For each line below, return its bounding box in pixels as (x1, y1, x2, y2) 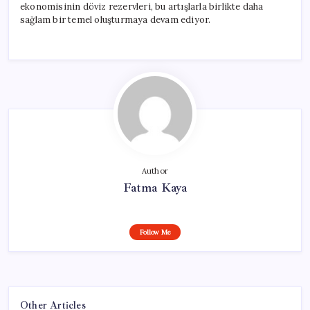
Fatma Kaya (122, 179, 188, 195)
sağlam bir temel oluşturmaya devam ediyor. (20, 13, 211, 26)
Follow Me (139, 227, 171, 237)
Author (141, 165, 169, 176)
